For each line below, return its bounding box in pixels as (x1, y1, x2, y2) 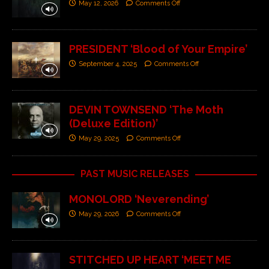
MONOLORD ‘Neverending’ (69, 192, 209, 205)
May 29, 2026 (79, 210, 119, 218)
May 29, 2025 (79, 134, 119, 142)
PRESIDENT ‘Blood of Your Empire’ (69, 42, 247, 55)
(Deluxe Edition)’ (69, 116, 158, 130)
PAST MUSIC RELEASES (80, 168, 189, 180)
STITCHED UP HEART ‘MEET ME (69, 253, 231, 266)
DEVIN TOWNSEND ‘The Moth (69, 103, 223, 116)
